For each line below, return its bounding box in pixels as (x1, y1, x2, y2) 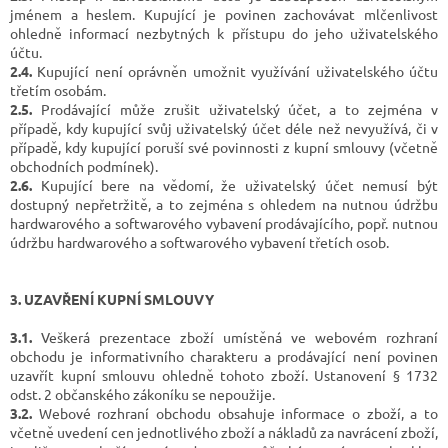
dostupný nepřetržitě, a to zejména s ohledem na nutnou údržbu (10, 194, 438, 213)
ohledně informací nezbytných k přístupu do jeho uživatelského (10, 23, 438, 42)
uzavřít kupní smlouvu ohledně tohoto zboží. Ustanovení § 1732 (10, 365, 438, 384)
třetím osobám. (10, 80, 106, 99)
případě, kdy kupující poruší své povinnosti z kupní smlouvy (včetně (10, 137, 438, 156)
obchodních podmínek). (10, 156, 158, 175)
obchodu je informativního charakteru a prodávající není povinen (10, 346, 438, 365)
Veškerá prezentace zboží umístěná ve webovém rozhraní (32, 327, 438, 346)
